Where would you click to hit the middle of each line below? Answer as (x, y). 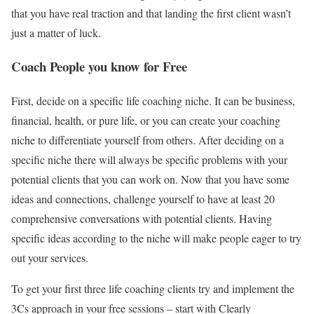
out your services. (52, 258)
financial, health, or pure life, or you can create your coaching (146, 121)
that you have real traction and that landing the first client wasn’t (151, 13)
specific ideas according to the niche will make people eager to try (156, 238)
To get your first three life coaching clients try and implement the (153, 289)
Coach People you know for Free (99, 67)
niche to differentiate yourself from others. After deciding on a (148, 140)
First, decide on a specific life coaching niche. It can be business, (153, 101)
